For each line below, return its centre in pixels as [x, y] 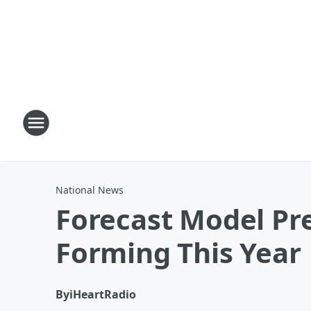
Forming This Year [178, 252]
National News [90, 190]
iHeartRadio [103, 294]
